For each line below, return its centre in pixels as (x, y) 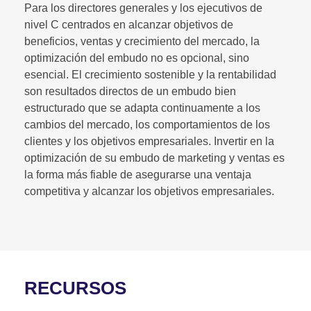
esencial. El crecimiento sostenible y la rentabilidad (150, 75)
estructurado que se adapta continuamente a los (142, 108)
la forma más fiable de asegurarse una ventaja (138, 175)
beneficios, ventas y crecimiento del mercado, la (142, 41)
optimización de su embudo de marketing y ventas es (154, 158)
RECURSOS (75, 288)
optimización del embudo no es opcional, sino (137, 58)
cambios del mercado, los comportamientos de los (147, 125)
